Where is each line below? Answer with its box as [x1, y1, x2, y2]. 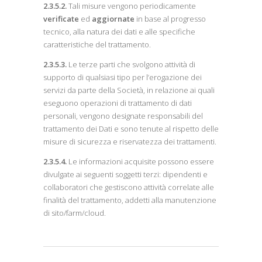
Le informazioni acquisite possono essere [68, 156, 214, 167]
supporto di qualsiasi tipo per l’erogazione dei [43, 72, 202, 82]
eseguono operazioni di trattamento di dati [43, 98, 192, 108]
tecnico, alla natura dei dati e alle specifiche [43, 26, 195, 37]
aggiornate [92, 13, 135, 24]
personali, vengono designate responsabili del [43, 111, 203, 121]
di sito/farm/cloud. [43, 208, 106, 218]
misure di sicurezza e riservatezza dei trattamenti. [43, 136, 216, 147]
